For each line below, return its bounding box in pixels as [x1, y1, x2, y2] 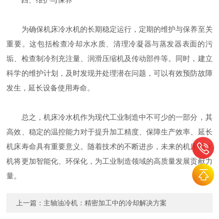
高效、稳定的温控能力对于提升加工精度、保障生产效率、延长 [6, 128, 213, 136]
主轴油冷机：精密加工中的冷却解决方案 [44, 199, 167, 207]
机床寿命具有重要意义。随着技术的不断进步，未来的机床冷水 [6, 142, 213, 151]
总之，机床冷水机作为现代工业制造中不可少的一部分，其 [6, 113, 213, 121]
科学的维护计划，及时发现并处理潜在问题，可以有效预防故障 [6, 69, 213, 77]
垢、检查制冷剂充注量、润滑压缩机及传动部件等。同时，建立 [6, 54, 213, 63]
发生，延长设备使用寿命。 [6, 84, 95, 92]
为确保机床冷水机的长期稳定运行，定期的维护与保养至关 [6, 25, 213, 33]
